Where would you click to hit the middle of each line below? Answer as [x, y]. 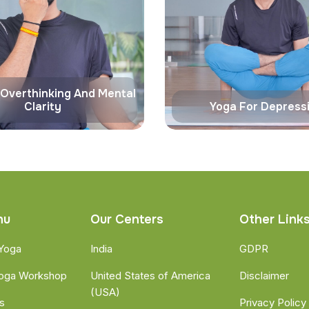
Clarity [42, 107]
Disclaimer [265, 276]
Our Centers [127, 219]
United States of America [150, 276]
